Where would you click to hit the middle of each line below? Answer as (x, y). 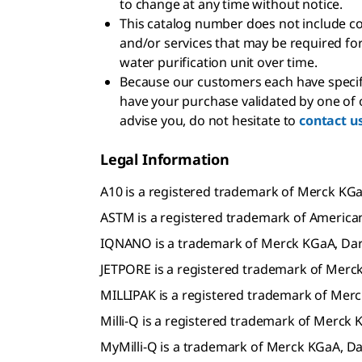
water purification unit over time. (219, 62)
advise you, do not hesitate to (210, 120)
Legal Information (165, 159)
